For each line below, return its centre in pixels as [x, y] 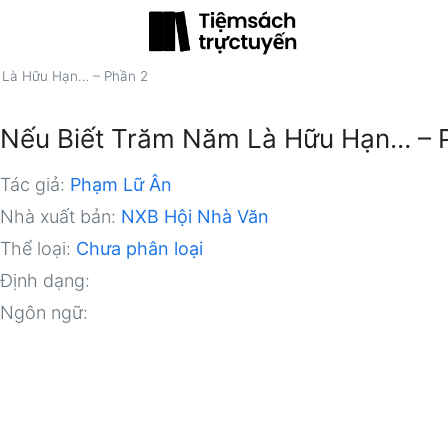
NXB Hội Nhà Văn [195, 216]
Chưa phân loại [140, 248]
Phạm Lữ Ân [121, 184]
